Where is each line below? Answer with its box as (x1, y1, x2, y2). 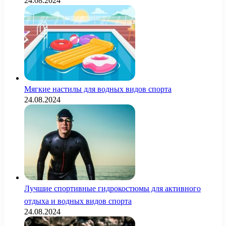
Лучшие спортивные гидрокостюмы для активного (24, 183, 201, 195)
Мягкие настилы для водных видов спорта (24, 83, 172, 95)
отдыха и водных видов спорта (24, 195, 132, 207)
